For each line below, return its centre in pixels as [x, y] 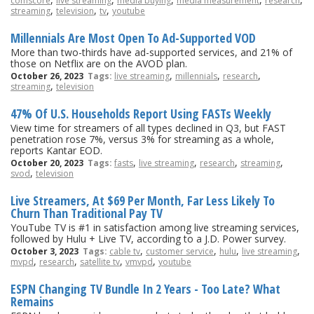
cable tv [125, 251]
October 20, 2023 [49, 163]
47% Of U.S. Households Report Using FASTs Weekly [141, 113]
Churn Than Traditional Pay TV [87, 213]
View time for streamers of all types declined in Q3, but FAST [148, 128]
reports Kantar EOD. [56, 150]
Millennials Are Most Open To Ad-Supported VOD [133, 37]
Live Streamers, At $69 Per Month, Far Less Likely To [143, 200]
